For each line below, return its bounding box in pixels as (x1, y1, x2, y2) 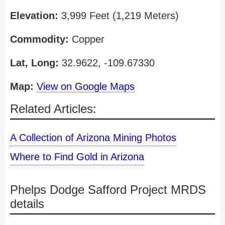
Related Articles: (10, 102, 96, 116)
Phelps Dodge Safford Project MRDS (10, 183, 206, 196)
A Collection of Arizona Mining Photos (10, 132, 176, 143)
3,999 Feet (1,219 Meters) (58, 10, 179, 21)
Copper (69, 34, 104, 45)
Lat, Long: (10, 57, 59, 68)
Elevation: (10, 10, 58, 21)
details (10, 197, 44, 210)
